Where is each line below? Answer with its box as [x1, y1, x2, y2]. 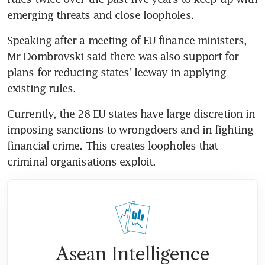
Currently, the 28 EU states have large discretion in [7, 106, 256, 120]
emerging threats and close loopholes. [7, 8, 194, 21]
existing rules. [7, 81, 76, 95]
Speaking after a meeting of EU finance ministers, [7, 33, 247, 47]
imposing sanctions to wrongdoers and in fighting [7, 122, 253, 136]
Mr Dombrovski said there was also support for [7, 49, 239, 63]
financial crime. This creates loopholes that [7, 138, 218, 152]
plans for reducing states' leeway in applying [7, 65, 227, 79]
